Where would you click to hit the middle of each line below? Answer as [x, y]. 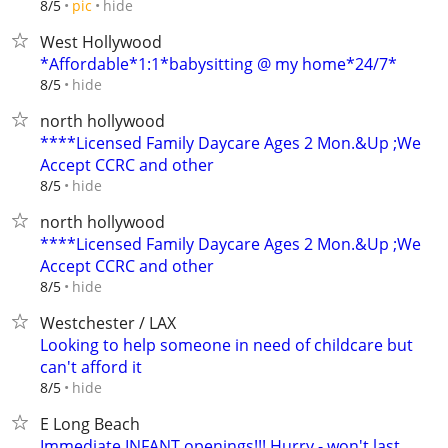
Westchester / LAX [108, 323]
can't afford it [91, 367]
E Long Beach [90, 424]
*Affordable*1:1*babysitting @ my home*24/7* [218, 64]
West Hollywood [101, 42]
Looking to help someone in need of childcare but [226, 345]
